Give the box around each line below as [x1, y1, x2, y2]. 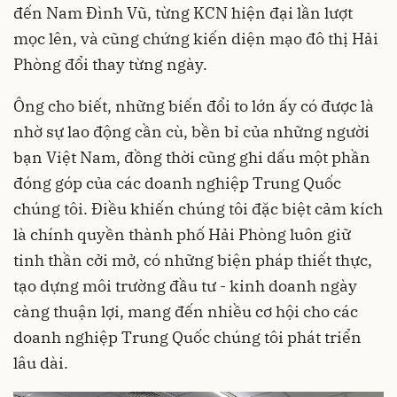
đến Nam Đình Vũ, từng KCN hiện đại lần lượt [13, 3, 353, 23]
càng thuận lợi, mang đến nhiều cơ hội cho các [13, 301, 358, 322]
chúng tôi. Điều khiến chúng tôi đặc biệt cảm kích [13, 198, 383, 219]
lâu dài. [13, 353, 68, 373]
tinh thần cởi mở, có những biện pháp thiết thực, [13, 250, 372, 270]
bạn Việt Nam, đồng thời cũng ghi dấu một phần [13, 147, 370, 167]
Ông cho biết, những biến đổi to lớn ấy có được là [13, 96, 374, 116]
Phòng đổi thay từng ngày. [13, 54, 207, 74]
